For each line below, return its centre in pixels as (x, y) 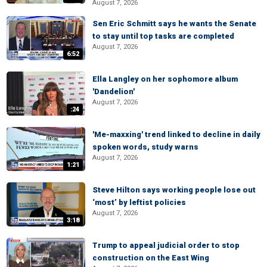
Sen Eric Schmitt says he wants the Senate (174, 24)
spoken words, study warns (145, 147)
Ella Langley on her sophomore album (165, 79)
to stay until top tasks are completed (163, 36)
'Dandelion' (114, 91)
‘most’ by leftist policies (139, 202)
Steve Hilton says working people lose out (174, 190)
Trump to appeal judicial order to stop (166, 245)
